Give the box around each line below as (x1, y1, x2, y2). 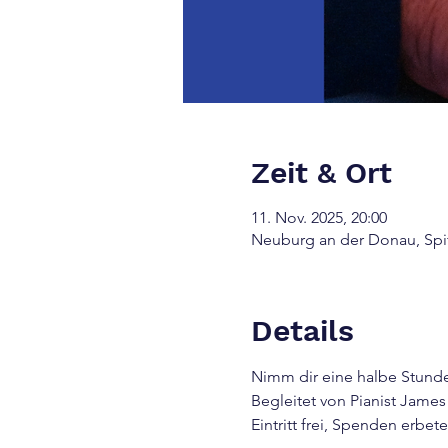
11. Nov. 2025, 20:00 (250, 208, 387, 227)
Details (250, 313, 354, 348)
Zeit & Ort (250, 155, 392, 190)
